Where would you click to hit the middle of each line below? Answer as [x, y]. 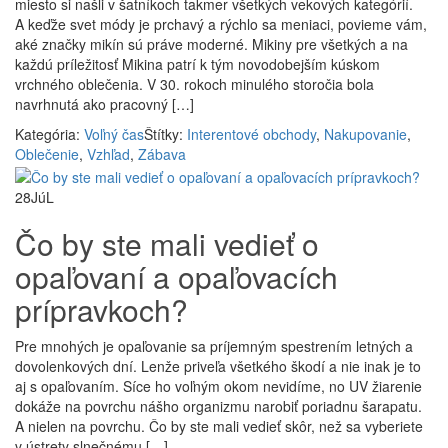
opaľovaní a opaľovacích [176, 276]
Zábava [162, 154]
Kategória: [49, 134]
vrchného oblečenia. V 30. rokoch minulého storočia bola [194, 84]
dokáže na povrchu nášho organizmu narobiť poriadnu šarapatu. [218, 405]
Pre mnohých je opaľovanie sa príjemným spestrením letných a [214, 345]
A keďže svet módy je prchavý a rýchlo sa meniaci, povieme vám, [221, 24]
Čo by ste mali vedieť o [167, 243]
